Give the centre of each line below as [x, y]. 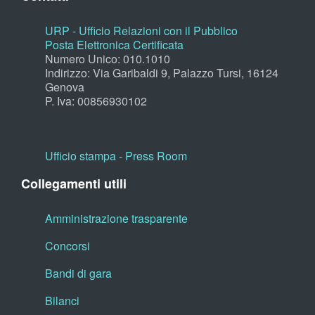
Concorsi [67, 246]
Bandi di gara [78, 274]
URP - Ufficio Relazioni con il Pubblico [141, 31]
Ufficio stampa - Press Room [116, 156]
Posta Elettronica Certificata [114, 45]
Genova [65, 87]
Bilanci [62, 301]
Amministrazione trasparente [116, 219]
